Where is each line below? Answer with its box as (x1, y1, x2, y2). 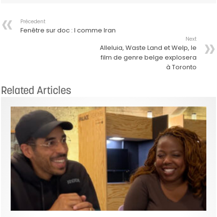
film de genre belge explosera (100, 52, 197, 62)
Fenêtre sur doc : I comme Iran (20, 25, 116, 35)
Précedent (20, 17, 46, 25)
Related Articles (1, 83, 72, 97)
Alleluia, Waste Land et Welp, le (99, 43, 197, 52)
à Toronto (166, 62, 197, 72)
